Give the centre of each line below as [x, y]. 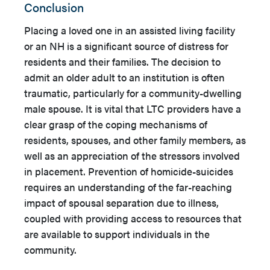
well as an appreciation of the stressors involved [132, 156]
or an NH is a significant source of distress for [126, 46]
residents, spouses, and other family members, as [135, 140]
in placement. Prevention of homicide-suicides [129, 171]
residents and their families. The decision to [122, 62]
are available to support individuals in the [117, 234]
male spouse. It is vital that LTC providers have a [133, 109]
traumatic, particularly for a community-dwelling [133, 93]
